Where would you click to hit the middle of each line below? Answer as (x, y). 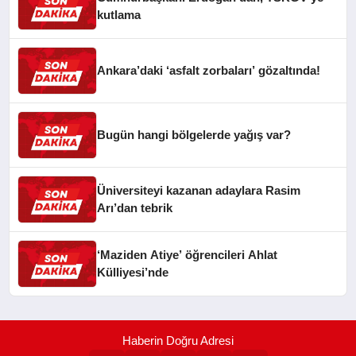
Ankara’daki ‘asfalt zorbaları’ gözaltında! (209, 70)
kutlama (119, 14)
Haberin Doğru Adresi (178, 340)
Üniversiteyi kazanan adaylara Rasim (199, 190)
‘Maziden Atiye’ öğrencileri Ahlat (188, 254)
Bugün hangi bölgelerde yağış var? (194, 134)
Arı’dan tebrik (135, 207)
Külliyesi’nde (133, 272)
